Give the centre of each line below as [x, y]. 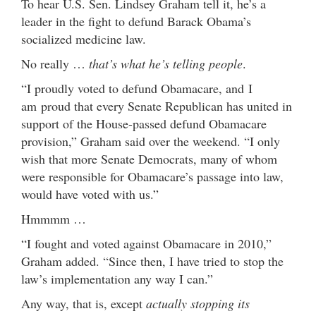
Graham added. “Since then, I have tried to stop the [152, 261]
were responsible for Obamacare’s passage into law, [152, 176]
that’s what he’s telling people [166, 63]
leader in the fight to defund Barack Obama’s [136, 21]
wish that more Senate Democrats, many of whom [149, 158]
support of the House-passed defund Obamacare [144, 123]
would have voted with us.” [90, 194]
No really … [55, 63]
